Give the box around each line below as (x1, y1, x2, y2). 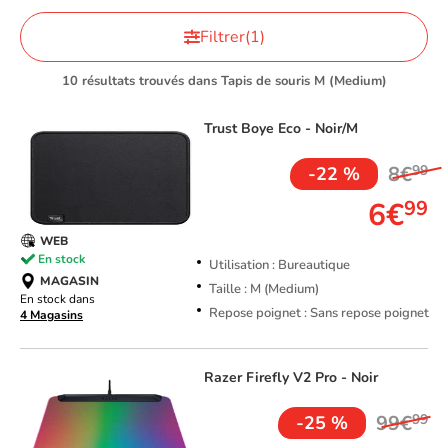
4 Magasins (20, 307, 83, 324)
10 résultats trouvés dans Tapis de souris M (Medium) (61, 72, 387, 91)
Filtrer (199, 26, 245, 49)
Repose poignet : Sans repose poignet (208, 304, 429, 323)
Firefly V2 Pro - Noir (245, 368, 378, 388)
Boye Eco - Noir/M (240, 119, 358, 139)
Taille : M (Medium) (208, 280, 319, 299)
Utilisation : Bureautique (208, 256, 350, 275)
